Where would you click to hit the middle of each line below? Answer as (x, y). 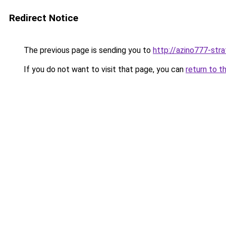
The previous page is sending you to (87, 50)
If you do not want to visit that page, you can (104, 69)
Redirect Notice (44, 18)
